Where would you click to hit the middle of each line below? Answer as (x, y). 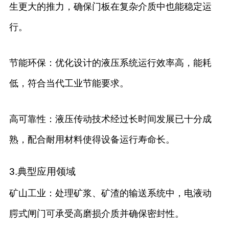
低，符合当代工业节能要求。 (69, 84)
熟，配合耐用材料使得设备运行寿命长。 (92, 140)
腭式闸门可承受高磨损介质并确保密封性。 (96, 214)
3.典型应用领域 (42, 172)
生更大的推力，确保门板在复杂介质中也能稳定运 (110, 7)
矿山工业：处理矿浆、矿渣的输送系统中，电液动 (110, 193)
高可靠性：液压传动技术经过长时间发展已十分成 (110, 119)
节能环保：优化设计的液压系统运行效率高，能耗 (110, 63)
